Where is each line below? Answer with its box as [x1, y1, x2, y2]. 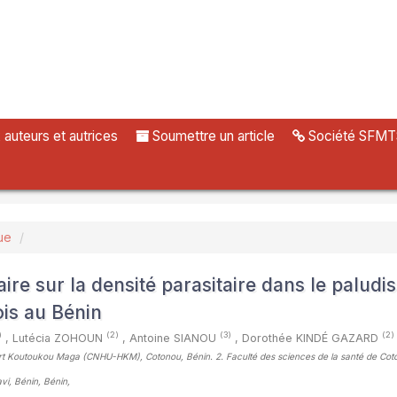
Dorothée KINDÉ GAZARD [242, 331, 382, 346]
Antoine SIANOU [129, 331, 220, 346]
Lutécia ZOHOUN [12, 331, 106, 346]
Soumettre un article [149, 128, 275, 145]
